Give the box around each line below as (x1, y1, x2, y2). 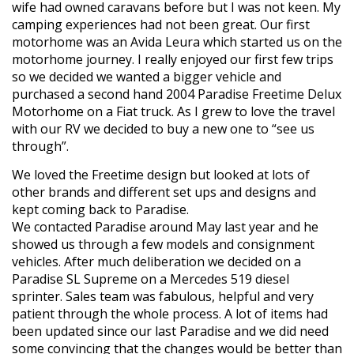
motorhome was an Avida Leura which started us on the (12, 32, 342, 51)
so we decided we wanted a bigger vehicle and (12, 67, 281, 85)
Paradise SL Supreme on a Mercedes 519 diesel (12, 269, 289, 288)
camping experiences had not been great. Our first (12, 15, 310, 33)
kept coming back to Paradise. (12, 200, 189, 218)
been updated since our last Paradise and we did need (12, 322, 329, 340)
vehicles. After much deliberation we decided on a (12, 252, 301, 270)
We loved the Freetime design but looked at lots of (12, 165, 310, 183)
